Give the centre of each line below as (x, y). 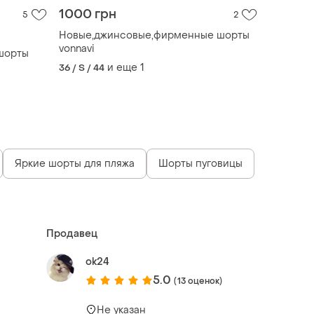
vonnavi (77, 48)
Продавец (72, 233)
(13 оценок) (198, 281)
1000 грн (88, 14)
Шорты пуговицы (200, 163)
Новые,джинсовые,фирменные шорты (154, 35)
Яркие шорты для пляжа (75, 163)
